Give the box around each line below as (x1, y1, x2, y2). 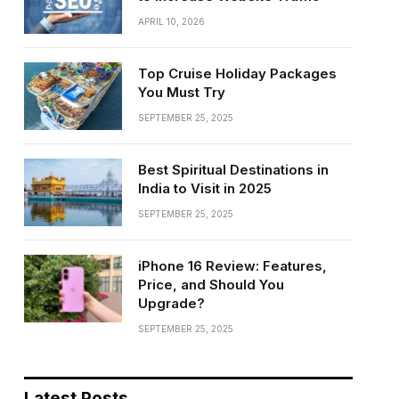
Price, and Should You (137, 276, 284, 294)
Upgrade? (137, 295, 205, 313)
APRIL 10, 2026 (137, 16, 205, 28)
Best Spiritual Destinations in (137, 161, 329, 179)
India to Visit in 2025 (137, 180, 272, 198)
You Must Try (137, 84, 225, 102)
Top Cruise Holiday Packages (137, 65, 337, 83)
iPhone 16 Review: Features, (137, 257, 327, 275)
